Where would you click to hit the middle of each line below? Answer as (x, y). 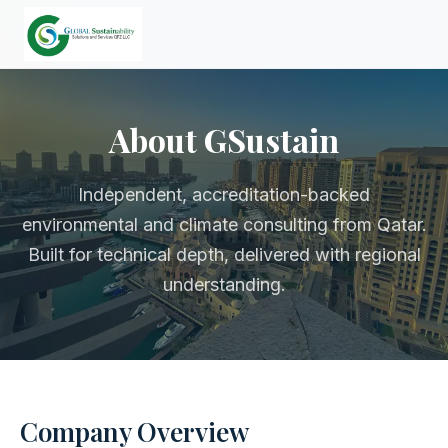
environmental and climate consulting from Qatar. (224, 224)
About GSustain (224, 139)
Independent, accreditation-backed (224, 194)
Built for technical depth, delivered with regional (224, 254)
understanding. (224, 284)
